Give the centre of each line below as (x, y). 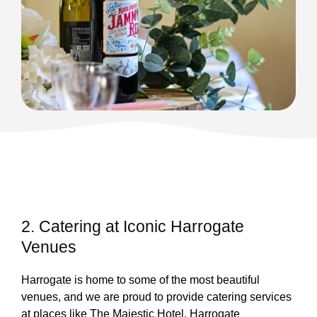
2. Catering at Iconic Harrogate (133, 226)
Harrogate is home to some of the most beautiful (140, 279)
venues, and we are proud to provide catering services (156, 296)
